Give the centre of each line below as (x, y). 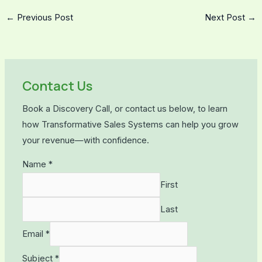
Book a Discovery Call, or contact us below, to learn (125, 108)
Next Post (226, 17)
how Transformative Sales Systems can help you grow (130, 124)
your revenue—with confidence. (85, 140)
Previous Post (44, 17)
